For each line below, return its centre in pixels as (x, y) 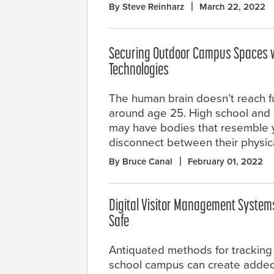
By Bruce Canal (141, 161)
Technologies (139, 70)
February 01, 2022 (225, 161)
